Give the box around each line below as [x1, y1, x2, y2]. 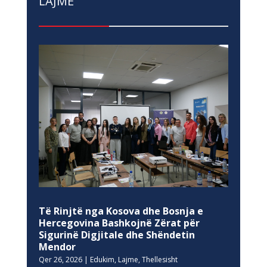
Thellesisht [141, 254, 178, 265]
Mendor [38, 240, 76, 253]
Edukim [89, 254, 114, 265]
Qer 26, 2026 [38, 254, 82, 265]
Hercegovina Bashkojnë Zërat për [38, 216, 200, 229]
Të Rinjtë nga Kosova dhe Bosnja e [38, 204, 203, 218]
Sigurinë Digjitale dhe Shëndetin [38, 228, 195, 241]
